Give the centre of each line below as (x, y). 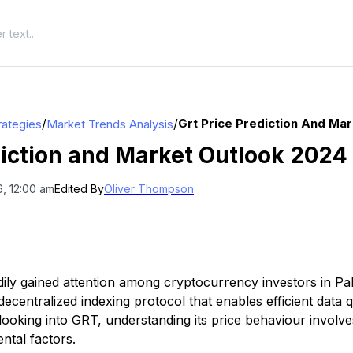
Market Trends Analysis (110, 124)
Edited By (79, 189)
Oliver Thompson (149, 189)
